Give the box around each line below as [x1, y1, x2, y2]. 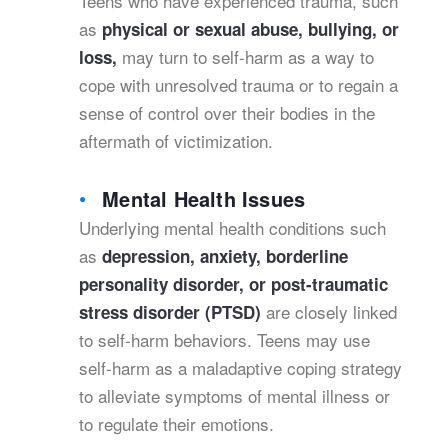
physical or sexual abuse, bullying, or [102, 17, 399, 41]
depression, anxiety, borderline [102, 244, 348, 268]
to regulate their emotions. [79, 411, 274, 436]
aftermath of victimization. [79, 128, 273, 153]
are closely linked [266, 299, 397, 324]
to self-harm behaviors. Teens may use [79, 327, 370, 352]
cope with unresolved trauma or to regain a [79, 72, 398, 97]
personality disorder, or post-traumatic [79, 272, 388, 296]
